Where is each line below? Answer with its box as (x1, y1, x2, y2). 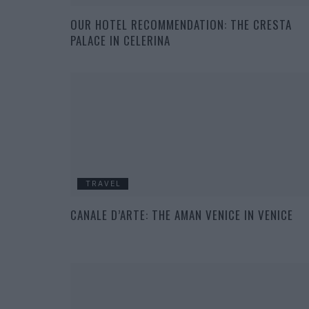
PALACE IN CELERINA (70, 32, 170, 50)
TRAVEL (86, 179, 121, 189)
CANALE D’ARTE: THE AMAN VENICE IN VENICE (70, 206, 293, 224)
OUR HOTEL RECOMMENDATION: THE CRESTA (70, 16, 292, 34)
